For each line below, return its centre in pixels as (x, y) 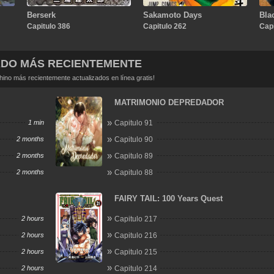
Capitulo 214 (136, 268)
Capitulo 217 (136, 219)
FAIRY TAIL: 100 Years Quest (169, 198)
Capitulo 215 (136, 252)
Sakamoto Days (172, 15)
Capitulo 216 (136, 235)
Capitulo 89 (134, 156)
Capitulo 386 (48, 26)
